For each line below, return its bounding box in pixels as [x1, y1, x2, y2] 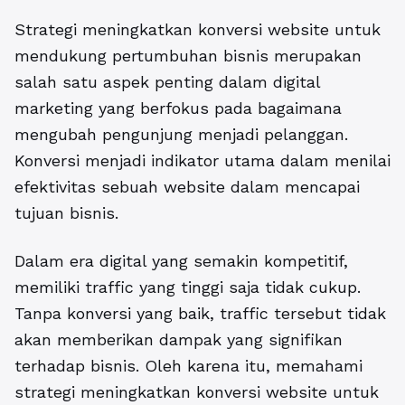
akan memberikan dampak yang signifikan [14, 330, 343, 350]
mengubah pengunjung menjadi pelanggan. [14, 125, 348, 145]
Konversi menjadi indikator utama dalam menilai [14, 151, 391, 171]
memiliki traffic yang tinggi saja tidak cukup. [14, 278, 361, 297]
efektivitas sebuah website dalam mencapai [14, 177, 360, 197]
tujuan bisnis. [14, 203, 118, 223]
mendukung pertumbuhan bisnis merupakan [14, 46, 362, 66]
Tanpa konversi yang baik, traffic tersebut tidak [14, 304, 386, 324]
